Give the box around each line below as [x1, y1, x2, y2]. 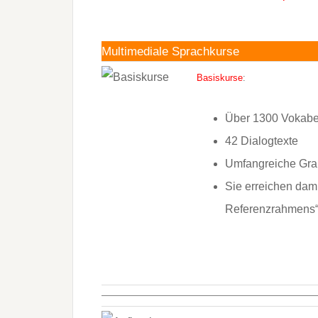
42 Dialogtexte [225, 135, 298, 147]
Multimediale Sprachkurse [102, 44, 239, 58]
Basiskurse [197, 72, 243, 83]
